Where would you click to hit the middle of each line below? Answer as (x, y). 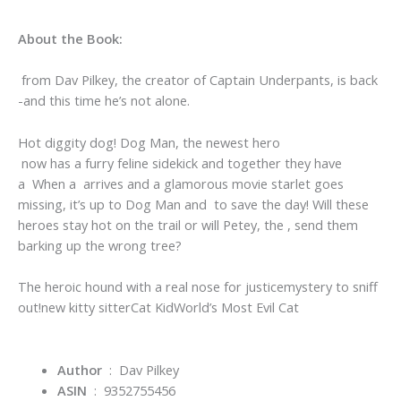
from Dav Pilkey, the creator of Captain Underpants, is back (198, 80)
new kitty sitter (86, 307)
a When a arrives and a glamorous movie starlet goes (181, 183)
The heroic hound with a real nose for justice (151, 287)
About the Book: (70, 39)
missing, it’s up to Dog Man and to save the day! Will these (193, 204)
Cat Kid (152, 307)
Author (79, 369)
